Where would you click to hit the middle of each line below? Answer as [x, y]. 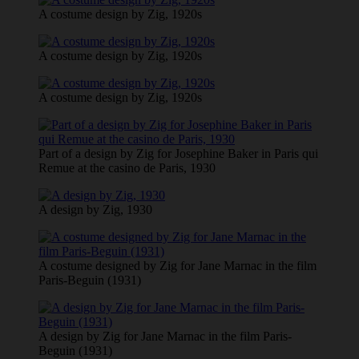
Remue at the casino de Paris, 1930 [127, 167]
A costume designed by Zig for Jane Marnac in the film [177, 265]
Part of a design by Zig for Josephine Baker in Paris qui [178, 153]
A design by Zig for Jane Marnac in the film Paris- [165, 336]
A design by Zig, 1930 [95, 209]
